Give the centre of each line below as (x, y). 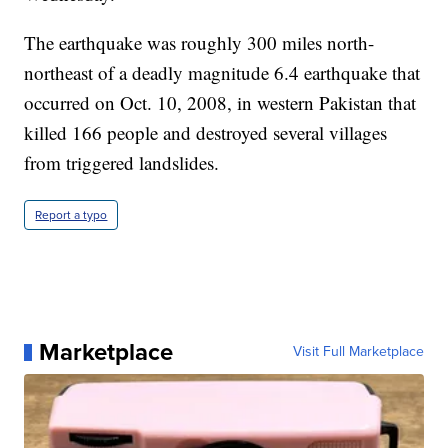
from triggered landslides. (122, 163)
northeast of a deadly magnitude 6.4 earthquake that (222, 73)
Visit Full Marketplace (358, 352)
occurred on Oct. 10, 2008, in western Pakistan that (220, 103)
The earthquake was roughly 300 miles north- (199, 43)
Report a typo (71, 215)
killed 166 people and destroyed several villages (206, 133)
